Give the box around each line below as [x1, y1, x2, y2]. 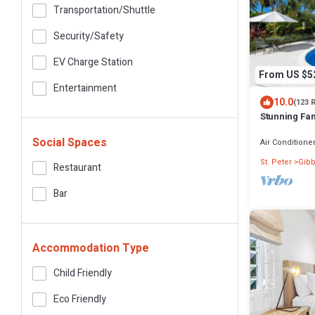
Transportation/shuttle [53, 3, 155, 18]
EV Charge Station [53, 55, 133, 70]
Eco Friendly [53, 292, 106, 307]
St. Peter [260, 156, 292, 169]
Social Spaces [32, 134, 107, 151]
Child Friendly [53, 266, 112, 281]
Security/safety [53, 29, 124, 44]
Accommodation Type [32, 240, 149, 257]
